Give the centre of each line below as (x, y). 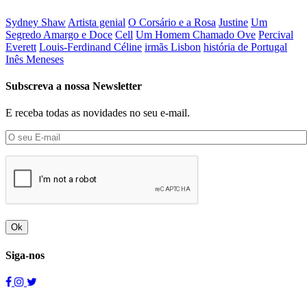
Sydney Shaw (36, 22)
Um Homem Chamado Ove (196, 34)
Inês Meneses (35, 59)
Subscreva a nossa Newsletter (74, 86)
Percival (276, 34)
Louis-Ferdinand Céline (90, 47)
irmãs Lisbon (173, 47)
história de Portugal (245, 47)
